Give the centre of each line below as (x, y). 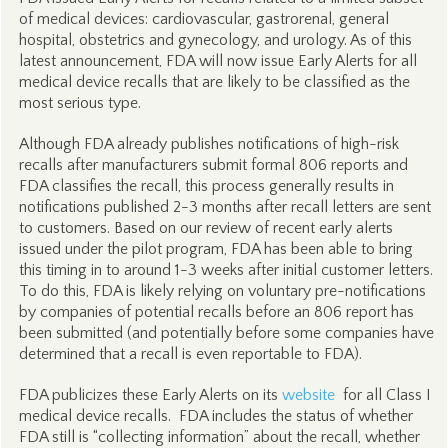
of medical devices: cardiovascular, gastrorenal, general (203, 19)
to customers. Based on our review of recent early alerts (205, 228)
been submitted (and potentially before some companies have (226, 333)
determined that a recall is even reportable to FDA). (190, 354)
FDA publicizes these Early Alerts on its (150, 395)
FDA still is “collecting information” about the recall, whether (219, 437)
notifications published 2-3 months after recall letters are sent (224, 207)
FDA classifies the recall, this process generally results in (206, 186)
